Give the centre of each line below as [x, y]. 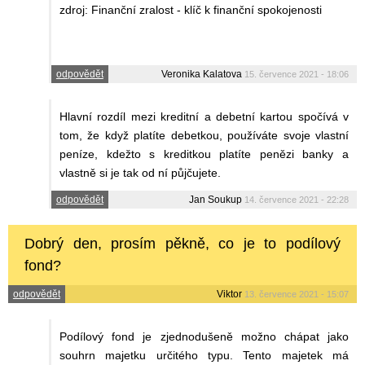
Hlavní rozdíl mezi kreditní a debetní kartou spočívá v [204, 117]
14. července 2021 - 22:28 [297, 200]
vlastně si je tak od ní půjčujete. [140, 173]
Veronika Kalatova [202, 75]
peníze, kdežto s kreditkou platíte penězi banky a [204, 154]
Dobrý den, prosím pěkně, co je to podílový [182, 244]
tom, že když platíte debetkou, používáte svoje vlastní [204, 136]
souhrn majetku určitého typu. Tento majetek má [204, 356]
